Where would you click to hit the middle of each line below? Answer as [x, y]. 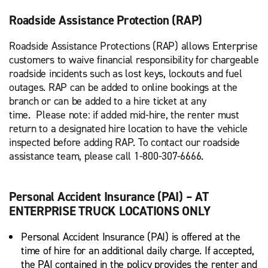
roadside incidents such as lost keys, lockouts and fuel [126, 74]
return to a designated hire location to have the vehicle [128, 129]
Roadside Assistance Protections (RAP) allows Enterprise [133, 46]
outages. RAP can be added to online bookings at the [123, 87]
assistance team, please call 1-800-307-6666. [108, 156]
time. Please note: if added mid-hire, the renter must [124, 115]
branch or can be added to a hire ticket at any [108, 101]
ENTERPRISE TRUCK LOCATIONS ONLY [110, 211]
